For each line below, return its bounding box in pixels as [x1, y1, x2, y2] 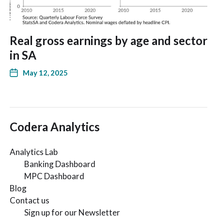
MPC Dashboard [24, 170, 84, 181]
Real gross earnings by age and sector [10, 33, 207, 47]
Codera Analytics [10, 119, 100, 134]
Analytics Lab [10, 146, 58, 157]
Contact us [10, 195, 49, 205]
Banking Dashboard [24, 158, 95, 169]
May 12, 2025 [23, 68, 68, 77]
